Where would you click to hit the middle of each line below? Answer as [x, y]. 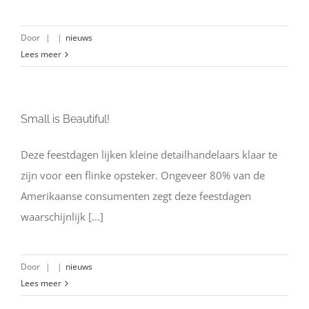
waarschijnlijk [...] [62, 217]
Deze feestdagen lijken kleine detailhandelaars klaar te [149, 154]
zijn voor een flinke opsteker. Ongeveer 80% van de [143, 175]
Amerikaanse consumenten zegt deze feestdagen [136, 196]
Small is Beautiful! [65, 119]
